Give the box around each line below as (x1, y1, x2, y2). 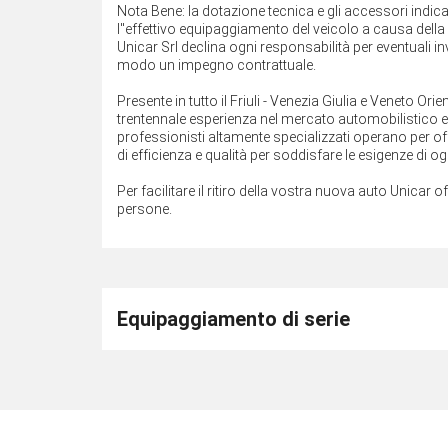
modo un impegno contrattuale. (117, 56, 316, 73)
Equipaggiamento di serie (117, 306, 350, 331)
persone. (117, 200, 172, 217)
